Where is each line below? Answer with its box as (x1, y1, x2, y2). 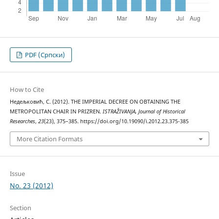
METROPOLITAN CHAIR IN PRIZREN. (9, 108, 103, 115)
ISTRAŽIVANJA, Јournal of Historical (102, 108, 185, 115)
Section (9, 203, 31, 212)
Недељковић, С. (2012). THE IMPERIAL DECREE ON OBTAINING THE (9, 98, 180, 106)
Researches (9, 118, 35, 125)
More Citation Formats (16, 134, 83, 143)
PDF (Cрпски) (23, 50, 66, 60)
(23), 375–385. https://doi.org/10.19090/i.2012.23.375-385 (44, 118, 189, 125)
